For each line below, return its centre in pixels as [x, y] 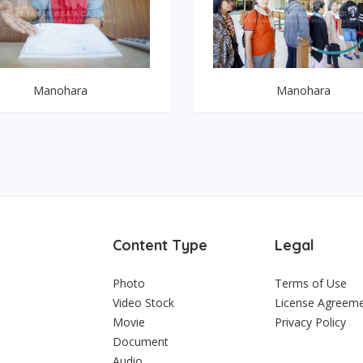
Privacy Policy [310, 322]
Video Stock [143, 303]
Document [141, 342]
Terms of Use [311, 284]
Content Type [160, 246]
